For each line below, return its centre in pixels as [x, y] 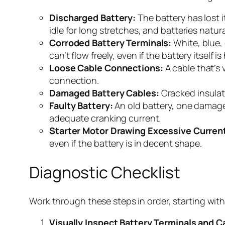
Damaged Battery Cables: [104, 93]
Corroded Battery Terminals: [110, 43]
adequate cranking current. [105, 118]
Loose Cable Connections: [106, 68]
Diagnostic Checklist [105, 172]
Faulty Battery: [81, 106]
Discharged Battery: [93, 18]
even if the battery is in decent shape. [126, 143]
